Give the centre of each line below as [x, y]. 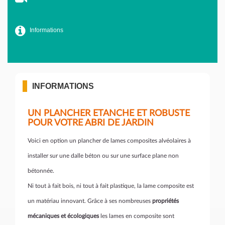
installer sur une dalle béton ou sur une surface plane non [103, 156]
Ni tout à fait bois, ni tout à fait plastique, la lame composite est [111, 186]
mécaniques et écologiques [63, 216]
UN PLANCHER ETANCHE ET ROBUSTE [109, 114]
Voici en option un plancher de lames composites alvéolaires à [109, 141]
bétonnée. [41, 171]
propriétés [165, 201]
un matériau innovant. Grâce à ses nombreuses [90, 201]
